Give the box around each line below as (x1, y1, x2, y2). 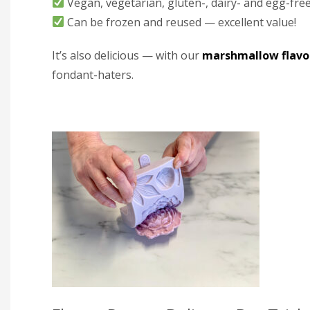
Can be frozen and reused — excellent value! (64, 14, 297, 30)
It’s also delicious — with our (52, 47, 202, 63)
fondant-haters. (52, 66, 134, 82)
